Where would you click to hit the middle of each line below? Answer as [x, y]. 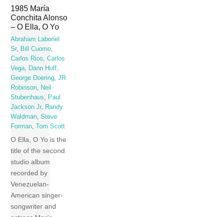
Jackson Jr [26, 107]
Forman [22, 127]
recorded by [29, 173]
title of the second [38, 151]
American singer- [37, 195]
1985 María [30, 8]
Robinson [24, 88]
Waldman [24, 117]
